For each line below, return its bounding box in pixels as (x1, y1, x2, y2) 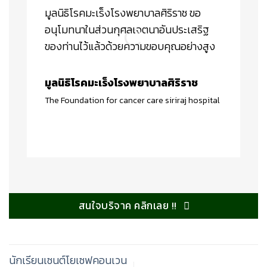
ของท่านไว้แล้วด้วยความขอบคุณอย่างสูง (45, 39, 215, 55)
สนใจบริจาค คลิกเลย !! (78, 198, 177, 214)
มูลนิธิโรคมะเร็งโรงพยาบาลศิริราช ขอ (45, 5, 201, 21)
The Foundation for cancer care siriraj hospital (45, 94, 220, 107)
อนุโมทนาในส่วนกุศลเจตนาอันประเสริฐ (45, 22, 209, 38)
